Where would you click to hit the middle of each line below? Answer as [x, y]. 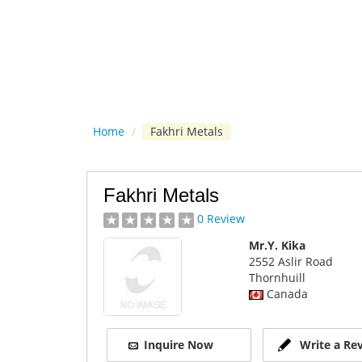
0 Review [221, 219]
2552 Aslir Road [290, 261]
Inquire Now [179, 344]
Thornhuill [277, 277]
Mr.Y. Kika [277, 245]
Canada [285, 293]
